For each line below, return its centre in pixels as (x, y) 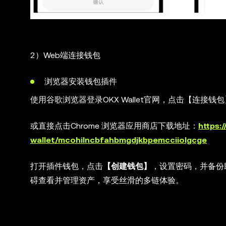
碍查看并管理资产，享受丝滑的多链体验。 (107, 180)
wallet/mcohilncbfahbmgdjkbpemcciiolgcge (119, 140)
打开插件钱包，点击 (67, 166)
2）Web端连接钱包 (65, 55)
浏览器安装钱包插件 (81, 81)
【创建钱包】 (127, 166)
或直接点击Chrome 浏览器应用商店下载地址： (114, 126)
